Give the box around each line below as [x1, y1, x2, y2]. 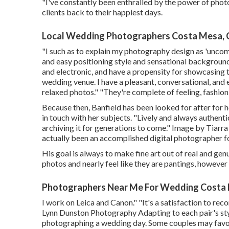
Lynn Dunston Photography [42, 207, 136, 217]
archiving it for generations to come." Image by [42, 122, 206, 132]
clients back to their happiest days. [42, 7, 163, 17]
